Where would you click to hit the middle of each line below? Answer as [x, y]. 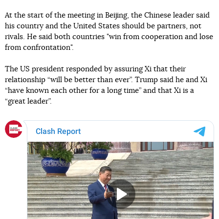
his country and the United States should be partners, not [103, 26]
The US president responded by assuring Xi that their [95, 69]
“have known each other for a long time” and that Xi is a [99, 90]
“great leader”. [28, 101]
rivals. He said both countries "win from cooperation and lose [109, 37]
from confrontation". [39, 47]
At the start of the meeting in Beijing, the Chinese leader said [107, 15]
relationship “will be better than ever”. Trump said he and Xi [106, 80]
